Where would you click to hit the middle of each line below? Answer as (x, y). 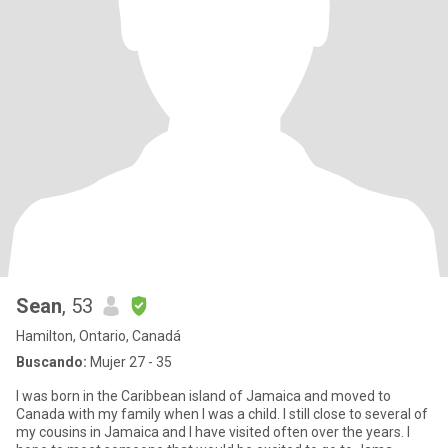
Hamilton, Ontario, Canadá (98, 336)
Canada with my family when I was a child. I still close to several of (222, 414)
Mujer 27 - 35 (129, 362)
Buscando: (51, 362)
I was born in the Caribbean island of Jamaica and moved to (203, 396)
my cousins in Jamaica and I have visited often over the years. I (213, 432)
